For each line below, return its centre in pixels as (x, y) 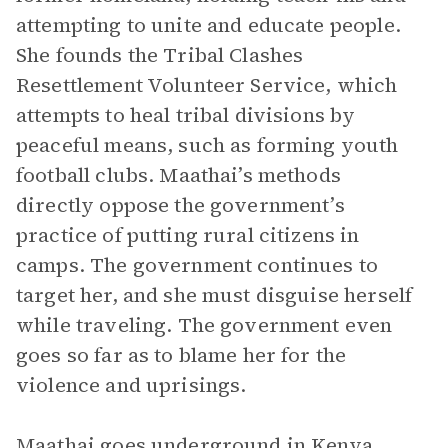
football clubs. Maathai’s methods (178, 175)
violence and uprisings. (134, 385)
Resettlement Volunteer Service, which (207, 85)
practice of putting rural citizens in (188, 235)
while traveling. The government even (204, 325)
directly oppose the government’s (180, 205)
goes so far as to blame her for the (181, 355)
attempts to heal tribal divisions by (186, 115)
